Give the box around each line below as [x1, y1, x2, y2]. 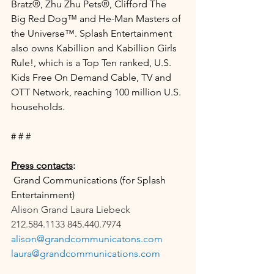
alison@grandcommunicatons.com [11, 232, 163, 245]
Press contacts [11, 159, 73, 171]
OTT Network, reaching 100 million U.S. [11, 86, 183, 98]
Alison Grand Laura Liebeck [11, 203, 130, 215]
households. [11, 100, 65, 113]
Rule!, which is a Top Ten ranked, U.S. [11, 56, 174, 68]
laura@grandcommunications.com [11, 247, 160, 259]
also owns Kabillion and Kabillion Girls [11, 42, 179, 54]
